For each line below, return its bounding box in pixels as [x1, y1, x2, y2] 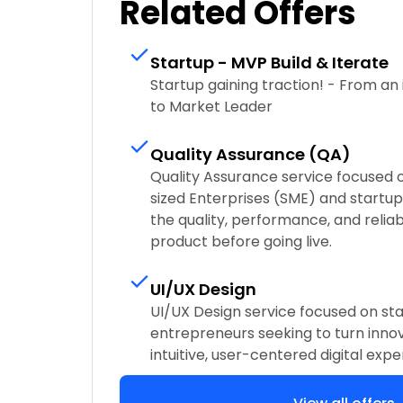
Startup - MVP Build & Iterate [150, 51, 389, 75]
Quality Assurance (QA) [150, 143, 351, 166]
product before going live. [150, 231, 332, 253]
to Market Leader [150, 96, 273, 118]
